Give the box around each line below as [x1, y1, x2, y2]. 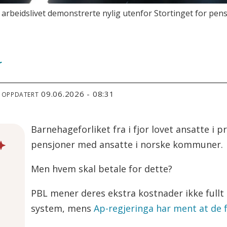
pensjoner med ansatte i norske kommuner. [30, 138, 225, 150]
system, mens [30, 202, 94, 214]
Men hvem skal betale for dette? [30, 162, 172, 175]
